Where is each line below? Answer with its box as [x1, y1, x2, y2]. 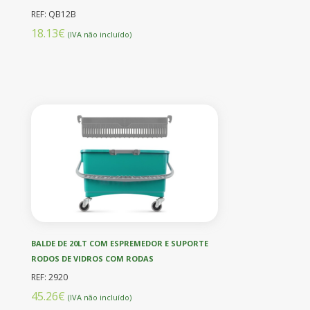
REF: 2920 [31, 271, 68, 283]
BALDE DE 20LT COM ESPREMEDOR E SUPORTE [31, 237, 208, 248]
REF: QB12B [31, 8, 76, 20]
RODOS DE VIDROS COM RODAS [31, 253, 154, 264]
